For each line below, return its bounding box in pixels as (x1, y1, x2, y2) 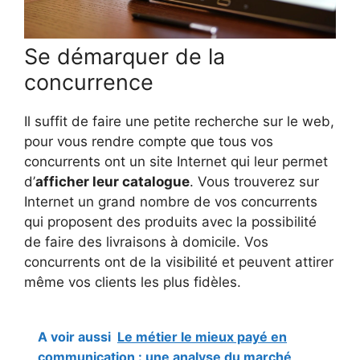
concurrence (24, 69, 153, 96)
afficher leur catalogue (35, 174, 190, 190)
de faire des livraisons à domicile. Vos (24, 234, 268, 251)
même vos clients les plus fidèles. (24, 274, 245, 291)
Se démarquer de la (24, 43, 225, 71)
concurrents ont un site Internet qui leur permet (24, 153, 328, 170)
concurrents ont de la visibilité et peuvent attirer (24, 254, 333, 271)
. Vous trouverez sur (190, 174, 319, 190)
